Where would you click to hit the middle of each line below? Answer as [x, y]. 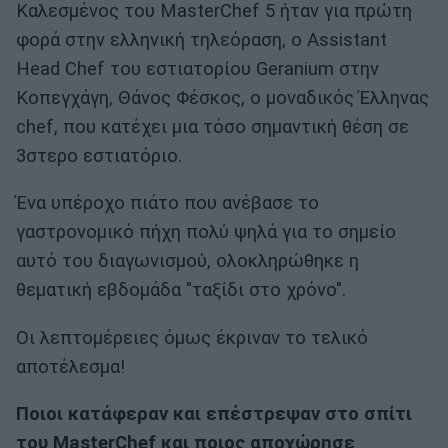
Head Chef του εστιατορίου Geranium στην [197, 68]
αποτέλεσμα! [70, 366]
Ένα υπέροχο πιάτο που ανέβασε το [167, 203]
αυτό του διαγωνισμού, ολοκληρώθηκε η [187, 261]
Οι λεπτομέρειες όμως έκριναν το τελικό [192, 337]
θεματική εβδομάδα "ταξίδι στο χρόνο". [181, 290]
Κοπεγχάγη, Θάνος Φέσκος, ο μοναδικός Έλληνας [222, 97]
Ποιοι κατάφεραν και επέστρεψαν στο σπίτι [214, 414]
